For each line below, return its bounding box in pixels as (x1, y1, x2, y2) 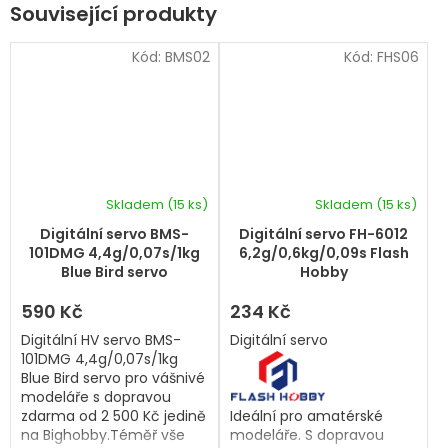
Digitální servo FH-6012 (239, 224, 408, 245)
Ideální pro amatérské (230, 406, 383, 427)
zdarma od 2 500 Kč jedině (21, 406, 206, 427)
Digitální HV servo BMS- (21, 330, 181, 351)
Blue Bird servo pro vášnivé (21, 368, 205, 389)
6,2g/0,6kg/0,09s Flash (238, 243, 409, 264)
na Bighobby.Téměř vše (21, 425, 185, 446)
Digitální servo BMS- (40, 224, 189, 245)
